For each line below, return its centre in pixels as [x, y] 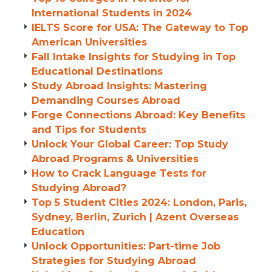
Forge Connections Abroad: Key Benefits [138, 115]
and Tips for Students [89, 130]
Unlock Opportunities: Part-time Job [126, 246]
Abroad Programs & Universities [115, 159]
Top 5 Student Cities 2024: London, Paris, [139, 202]
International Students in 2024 [112, 13]
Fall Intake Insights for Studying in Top [134, 57]
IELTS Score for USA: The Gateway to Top [140, 28]
